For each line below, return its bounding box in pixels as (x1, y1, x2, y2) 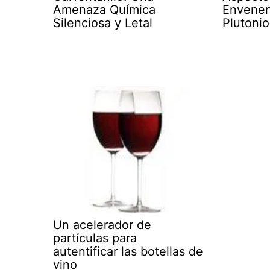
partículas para (53, 230, 137, 245)
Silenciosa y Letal (53, 15, 152, 30)
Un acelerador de (53, 217, 151, 232)
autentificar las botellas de (53, 243, 203, 259)
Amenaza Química (53, 2, 155, 17)
